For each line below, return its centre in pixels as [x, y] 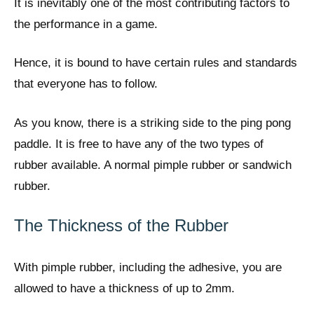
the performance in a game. [86, 24]
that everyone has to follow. [86, 84]
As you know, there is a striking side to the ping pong [152, 123]
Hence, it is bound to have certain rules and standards [156, 63]
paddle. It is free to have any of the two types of [139, 144]
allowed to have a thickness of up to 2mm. [124, 289]
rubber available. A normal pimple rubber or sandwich [153, 165]
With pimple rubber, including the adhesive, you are [148, 268]
